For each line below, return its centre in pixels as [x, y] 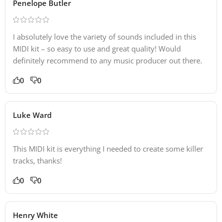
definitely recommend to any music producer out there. [108, 60]
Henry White [35, 215]
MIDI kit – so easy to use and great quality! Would [97, 48]
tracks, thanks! [37, 160]
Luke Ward [32, 115]
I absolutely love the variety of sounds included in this [105, 36]
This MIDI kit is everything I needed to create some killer [108, 148]
